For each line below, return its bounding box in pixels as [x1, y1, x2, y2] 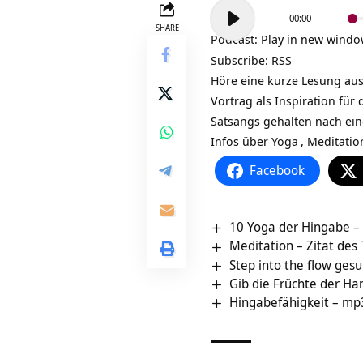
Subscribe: [211, 52, 271, 69]
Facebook [250, 161, 305, 180]
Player [210, 18, 244, 35]
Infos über [211, 133, 271, 150]
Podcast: [211, 31, 261, 48]
